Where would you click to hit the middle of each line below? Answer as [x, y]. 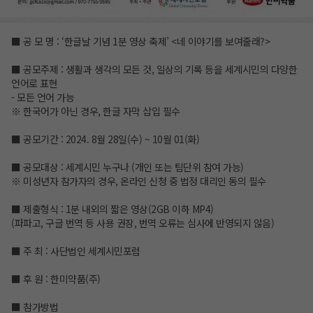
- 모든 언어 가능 [43, 97]
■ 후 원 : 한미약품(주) [56, 279]
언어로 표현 [34, 83]
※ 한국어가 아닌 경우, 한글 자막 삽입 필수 [96, 111]
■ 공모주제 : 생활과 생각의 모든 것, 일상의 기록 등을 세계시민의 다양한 [154, 70]
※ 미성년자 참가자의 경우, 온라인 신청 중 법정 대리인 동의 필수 [139, 181]
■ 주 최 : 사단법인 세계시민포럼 [76, 251]
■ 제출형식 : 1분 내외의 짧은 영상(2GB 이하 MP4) [112, 209]
